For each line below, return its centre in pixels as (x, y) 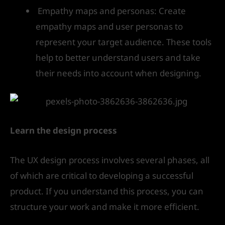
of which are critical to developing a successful (102, 175)
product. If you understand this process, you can (107, 191)
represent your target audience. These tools (124, 42)
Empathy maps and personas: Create (111, 11)
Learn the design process (64, 131)
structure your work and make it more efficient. (105, 206)
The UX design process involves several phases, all (110, 160)
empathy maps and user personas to (109, 26)
